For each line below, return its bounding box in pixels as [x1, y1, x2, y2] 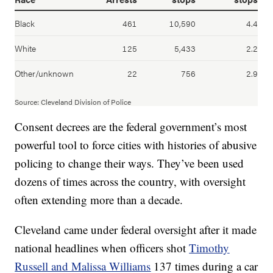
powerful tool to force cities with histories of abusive [15, 137, 257, 153]
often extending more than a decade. [15, 192, 183, 208]
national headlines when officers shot [15, 240, 190, 256]
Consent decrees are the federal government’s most [15, 119, 247, 135]
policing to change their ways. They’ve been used [15, 155, 244, 171]
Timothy [189, 240, 230, 256]
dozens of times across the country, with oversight [15, 174, 246, 190]
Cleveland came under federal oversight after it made [15, 222, 257, 238]
